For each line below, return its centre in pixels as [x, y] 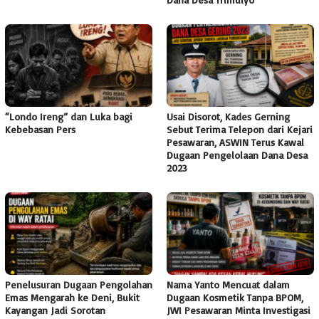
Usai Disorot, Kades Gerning [228, 117]
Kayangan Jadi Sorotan [55, 310]
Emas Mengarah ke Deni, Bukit [72, 297]
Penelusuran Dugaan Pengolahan [79, 284]
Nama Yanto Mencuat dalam [228, 284]
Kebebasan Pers [40, 130]
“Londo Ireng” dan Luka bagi [69, 117]
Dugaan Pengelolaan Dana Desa [237, 155]
